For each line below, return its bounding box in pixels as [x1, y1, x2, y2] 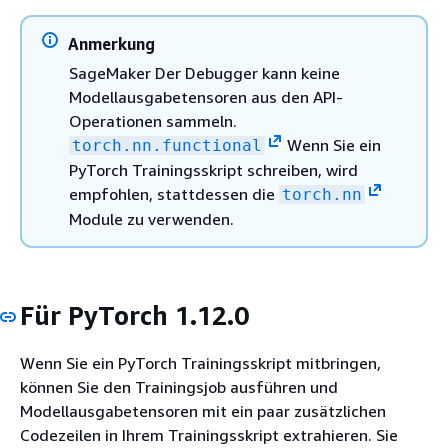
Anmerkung [68, 34, 155, 54]
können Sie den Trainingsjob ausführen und [20, 376, 338, 397]
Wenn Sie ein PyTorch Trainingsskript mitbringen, [20, 352, 381, 373]
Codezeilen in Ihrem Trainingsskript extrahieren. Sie [20, 424, 398, 445]
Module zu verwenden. [69, 209, 234, 229]
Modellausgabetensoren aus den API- [69, 87, 343, 107]
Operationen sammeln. [69, 111, 237, 131]
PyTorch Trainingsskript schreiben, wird [69, 160, 358, 180]
